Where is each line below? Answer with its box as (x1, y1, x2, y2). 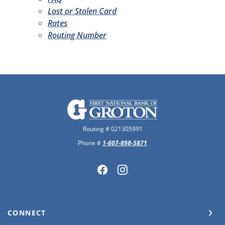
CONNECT (8, 208, 46, 218)
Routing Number (48, 29, 106, 41)
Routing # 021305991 (82, 125, 143, 134)
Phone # (78, 139, 102, 148)
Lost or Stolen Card (48, 5, 117, 17)
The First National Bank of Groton (67, 99, 193, 110)
